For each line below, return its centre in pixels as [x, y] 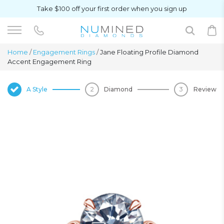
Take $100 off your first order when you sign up [112, 8]
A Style [37, 89]
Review [205, 89]
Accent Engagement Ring [49, 61]
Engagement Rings [64, 52]
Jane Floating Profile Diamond [148, 52]
